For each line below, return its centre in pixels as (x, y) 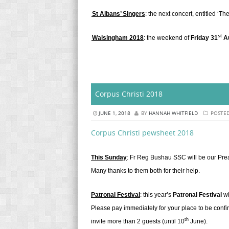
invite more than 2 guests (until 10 (138, 221)
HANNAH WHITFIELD (173, 113)
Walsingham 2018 (118, 38)
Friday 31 (204, 38)
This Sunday (109, 157)
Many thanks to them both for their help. (145, 170)
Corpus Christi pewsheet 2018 (142, 132)
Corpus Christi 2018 (129, 94)
